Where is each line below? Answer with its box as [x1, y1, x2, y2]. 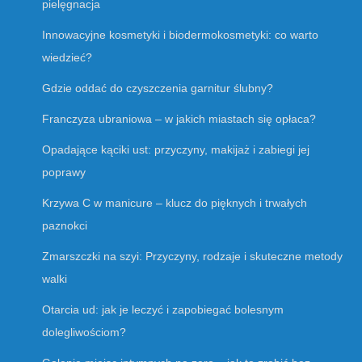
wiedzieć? [42, 50, 92, 64]
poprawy [42, 165, 86, 179]
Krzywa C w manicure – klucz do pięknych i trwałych [42, 196, 307, 209]
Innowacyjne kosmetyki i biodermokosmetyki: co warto [42, 27, 318, 41]
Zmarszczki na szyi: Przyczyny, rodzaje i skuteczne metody [42, 249, 343, 263]
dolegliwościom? [42, 325, 126, 339]
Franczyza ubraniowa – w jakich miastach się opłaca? [42, 112, 316, 125]
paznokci [42, 218, 87, 232]
